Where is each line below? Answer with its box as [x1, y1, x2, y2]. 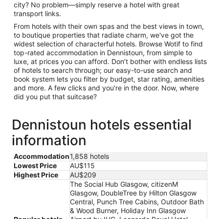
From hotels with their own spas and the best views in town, [14, 22, 204, 30]
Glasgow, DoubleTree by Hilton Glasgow [70, 188, 197, 197]
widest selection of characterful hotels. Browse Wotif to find [14, 39, 203, 48]
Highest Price [14, 170, 58, 179]
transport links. [14, 9, 61, 18]
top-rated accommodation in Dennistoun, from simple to [14, 48, 192, 57]
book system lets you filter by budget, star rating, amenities [14, 74, 204, 83]
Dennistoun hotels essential [12, 116, 192, 133]
